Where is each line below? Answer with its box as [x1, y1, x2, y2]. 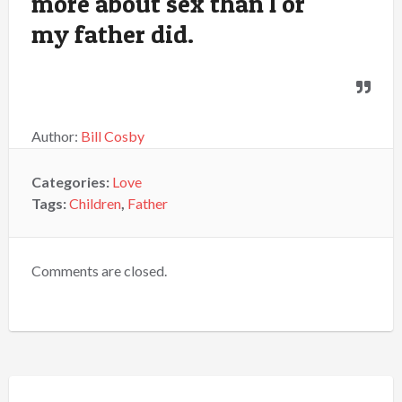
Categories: [31, 173, 112, 190]
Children [69, 195, 121, 212]
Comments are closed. [31, 262, 167, 279]
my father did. [31, 19, 194, 49]
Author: [31, 127, 81, 144]
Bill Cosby [81, 127, 144, 144]
